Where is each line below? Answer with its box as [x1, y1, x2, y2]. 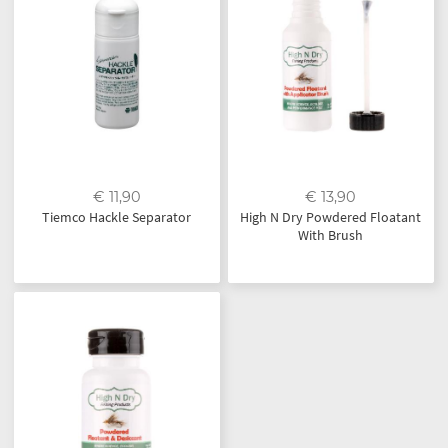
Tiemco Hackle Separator [42, 208, 192, 227]
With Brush [298, 226, 364, 245]
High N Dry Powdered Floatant [240, 208, 422, 227]
